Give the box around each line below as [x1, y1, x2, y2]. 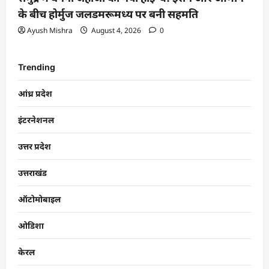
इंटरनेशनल [18, 114, 54, 125]
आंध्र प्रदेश [18, 88, 52, 98]
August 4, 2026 [89, 25, 143, 35]
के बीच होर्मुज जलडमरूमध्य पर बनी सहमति [18, 7, 198, 20]
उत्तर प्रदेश [18, 141, 51, 151]
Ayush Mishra [27, 25, 73, 35]
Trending [18, 61, 55, 72]
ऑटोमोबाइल [18, 193, 61, 204]
